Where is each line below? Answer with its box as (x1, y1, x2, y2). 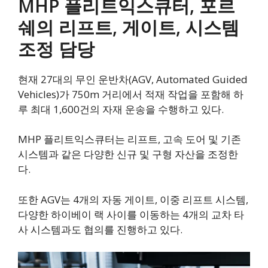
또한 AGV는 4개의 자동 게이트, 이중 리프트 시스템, (18, 192, 248, 206)
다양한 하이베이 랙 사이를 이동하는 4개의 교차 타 (18, 207, 244, 221)
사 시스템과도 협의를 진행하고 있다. (18, 222, 182, 236)
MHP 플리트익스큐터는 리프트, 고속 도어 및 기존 (18, 132, 241, 147)
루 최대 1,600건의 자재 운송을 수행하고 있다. (18, 102, 224, 116)
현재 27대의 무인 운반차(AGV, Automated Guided (18, 72, 248, 86)
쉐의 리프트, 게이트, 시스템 (18, 14, 239, 39)
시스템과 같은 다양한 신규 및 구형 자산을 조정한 (18, 147, 238, 162)
